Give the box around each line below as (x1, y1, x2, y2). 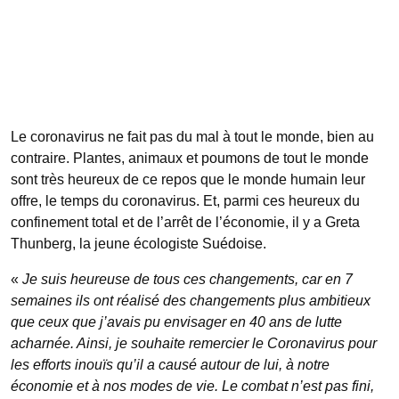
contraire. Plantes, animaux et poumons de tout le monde (11, 150, 369, 166)
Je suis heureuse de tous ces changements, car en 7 (22, 271, 353, 287)
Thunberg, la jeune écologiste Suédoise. (11, 235, 266, 251)
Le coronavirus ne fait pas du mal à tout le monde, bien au (11, 128, 374, 144)
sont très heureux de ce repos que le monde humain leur (11, 171, 365, 187)
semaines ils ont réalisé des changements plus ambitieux (11, 292, 370, 308)
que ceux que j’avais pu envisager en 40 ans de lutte (11, 313, 342, 330)
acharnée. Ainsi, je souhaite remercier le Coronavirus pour (11, 335, 377, 351)
